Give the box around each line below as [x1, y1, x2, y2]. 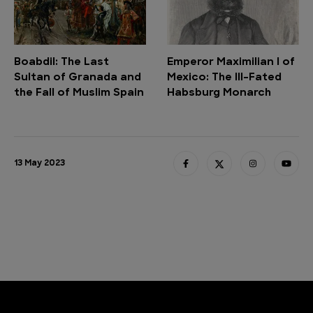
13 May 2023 [14, 159, 65, 168]
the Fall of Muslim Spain [14, 88, 144, 99]
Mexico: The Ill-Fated [167, 73, 282, 84]
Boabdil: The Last [14, 57, 109, 68]
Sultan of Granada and [14, 73, 141, 84]
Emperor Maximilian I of [167, 57, 295, 68]
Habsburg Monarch [167, 88, 271, 99]
